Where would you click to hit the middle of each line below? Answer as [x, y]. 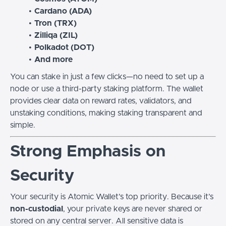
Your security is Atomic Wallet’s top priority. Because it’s [112, 197]
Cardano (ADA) [63, 11]
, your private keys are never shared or [133, 209]
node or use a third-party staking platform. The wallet [107, 89]
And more [53, 60]
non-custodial [37, 209]
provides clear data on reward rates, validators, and [101, 101]
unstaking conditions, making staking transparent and [106, 113]
